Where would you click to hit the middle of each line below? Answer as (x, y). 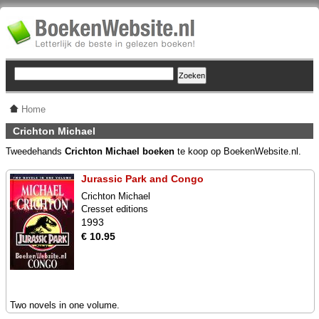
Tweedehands (35, 151)
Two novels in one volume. (65, 305)
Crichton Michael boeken (120, 151)
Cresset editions (115, 209)
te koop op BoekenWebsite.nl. (238, 151)
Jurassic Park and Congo (142, 179)
